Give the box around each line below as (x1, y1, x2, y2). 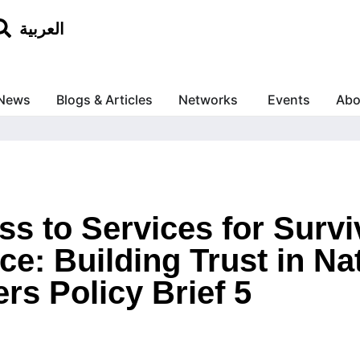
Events (267, 92, 310, 108)
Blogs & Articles (55, 92, 153, 108)
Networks (178, 92, 238, 108)
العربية (19, 20, 65, 39)
